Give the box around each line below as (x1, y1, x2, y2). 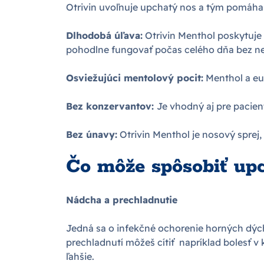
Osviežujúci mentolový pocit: (66, 72, 203, 84)
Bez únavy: (66, 128, 117, 141)
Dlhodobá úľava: (66, 29, 143, 42)
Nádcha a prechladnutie (66, 194, 177, 206)
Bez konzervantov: (66, 100, 157, 113)
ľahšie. (66, 250, 94, 263)
